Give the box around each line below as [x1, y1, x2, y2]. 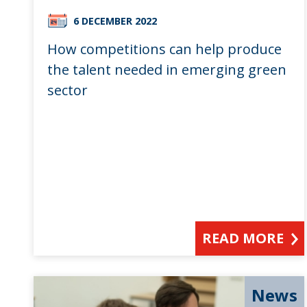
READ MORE [202, 229, 284, 248]
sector [47, 81, 88, 100]
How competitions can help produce [47, 40, 282, 59]
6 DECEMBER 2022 [73, 14, 157, 28]
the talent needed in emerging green [47, 60, 286, 79]
